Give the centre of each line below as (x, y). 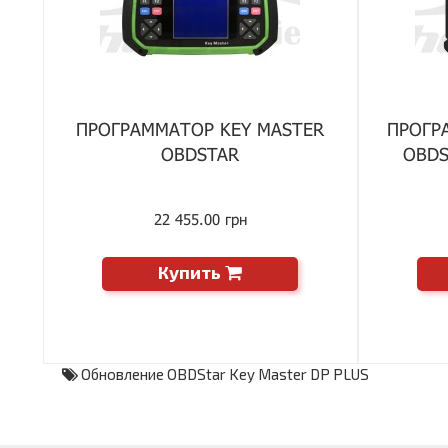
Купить (190, 272)
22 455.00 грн (200, 219)
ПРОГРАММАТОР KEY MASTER (200, 129)
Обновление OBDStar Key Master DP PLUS (225, 374)
